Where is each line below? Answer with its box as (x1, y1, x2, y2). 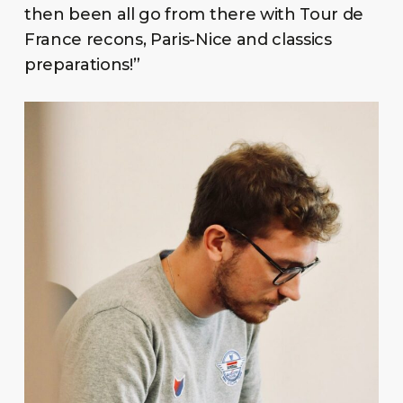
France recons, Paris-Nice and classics (23, 30, 332, 50)
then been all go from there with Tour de (23, 4, 364, 25)
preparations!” (23, 55, 140, 76)
